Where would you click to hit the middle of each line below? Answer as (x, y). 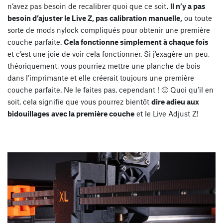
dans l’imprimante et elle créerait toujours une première (101, 77)
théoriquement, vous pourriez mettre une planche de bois (104, 65)
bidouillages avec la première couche (71, 113)
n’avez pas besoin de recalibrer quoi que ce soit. (89, 6)
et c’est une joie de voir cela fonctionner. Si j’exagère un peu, (109, 54)
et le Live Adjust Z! (167, 113)
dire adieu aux (175, 101)
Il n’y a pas (188, 6)
